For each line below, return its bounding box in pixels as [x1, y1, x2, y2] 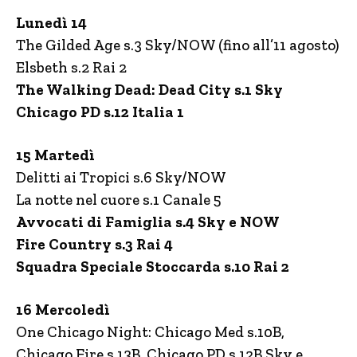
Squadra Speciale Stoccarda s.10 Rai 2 [16, 257, 289, 276]
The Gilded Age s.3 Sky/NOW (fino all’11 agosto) [16, 36, 339, 54]
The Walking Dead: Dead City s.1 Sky [16, 80, 283, 99]
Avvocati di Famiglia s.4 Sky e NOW [16, 213, 280, 231]
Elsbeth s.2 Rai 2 [16, 58, 127, 76]
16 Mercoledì [16, 300, 110, 319]
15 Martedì [16, 146, 95, 164]
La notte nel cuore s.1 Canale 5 [16, 190, 221, 209]
